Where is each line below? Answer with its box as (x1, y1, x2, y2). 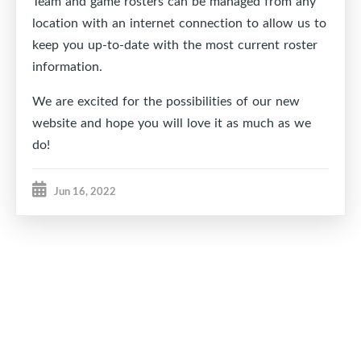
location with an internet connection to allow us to (32, 14, 326, 32)
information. (32, 57, 102, 76)
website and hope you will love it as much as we (32, 114, 311, 132)
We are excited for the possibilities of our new (32, 92, 300, 110)
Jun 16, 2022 (54, 184, 116, 199)
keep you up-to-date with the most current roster (32, 35, 317, 54)
